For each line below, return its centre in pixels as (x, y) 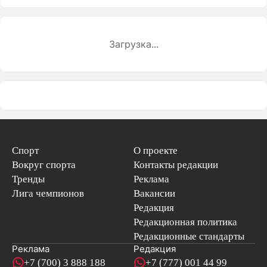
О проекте (156, 150)
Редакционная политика (185, 222)
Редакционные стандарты (189, 236)
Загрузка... (133, 44)
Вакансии (154, 193)
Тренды (28, 179)
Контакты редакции (176, 165)
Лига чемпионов (48, 193)
